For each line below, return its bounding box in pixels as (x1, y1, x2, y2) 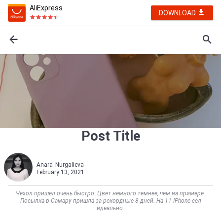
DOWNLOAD (159, 9, 197, 17)
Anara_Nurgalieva (37, 161, 84, 168)
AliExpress (30, 4, 63, 12)
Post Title (81, 128, 140, 144)
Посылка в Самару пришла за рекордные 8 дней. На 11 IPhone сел (20, 197, 201, 204)
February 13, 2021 (37, 169, 84, 176)
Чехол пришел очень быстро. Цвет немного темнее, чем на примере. (16, 190, 205, 197)
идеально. (97, 205, 124, 212)
